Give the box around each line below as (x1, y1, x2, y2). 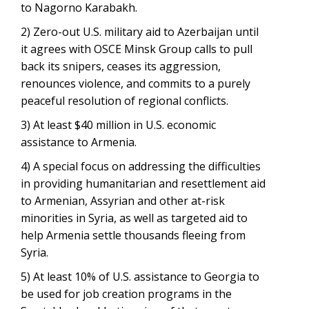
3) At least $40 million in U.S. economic (21, 117, 216, 132)
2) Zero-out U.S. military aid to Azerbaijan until (21, 24, 259, 39)
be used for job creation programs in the (21, 286, 232, 301)
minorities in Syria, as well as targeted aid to (21, 210, 248, 226)
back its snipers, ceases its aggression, (21, 59, 221, 74)
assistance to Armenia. (21, 134, 137, 150)
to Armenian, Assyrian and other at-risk (21, 193, 225, 208)
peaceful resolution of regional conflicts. (21, 93, 228, 108)
